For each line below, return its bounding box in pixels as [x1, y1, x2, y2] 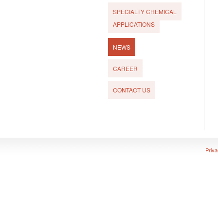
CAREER [113, 64, 138, 73]
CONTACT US [113, 86, 150, 94]
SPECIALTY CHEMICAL [113, 7, 177, 16]
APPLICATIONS [113, 20, 155, 28]
